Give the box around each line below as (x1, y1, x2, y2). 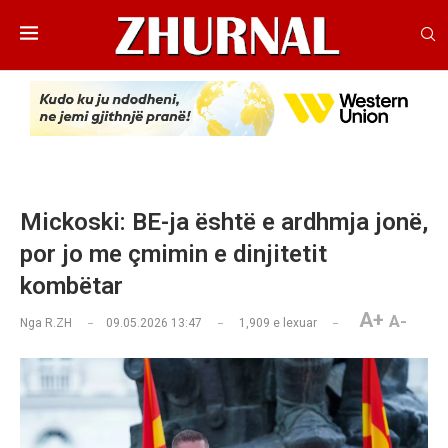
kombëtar (20, 272, 123, 301)
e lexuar (270, 316, 317, 331)
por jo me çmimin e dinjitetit (20, 240, 327, 269)
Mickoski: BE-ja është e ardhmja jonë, (20, 208, 428, 237)
